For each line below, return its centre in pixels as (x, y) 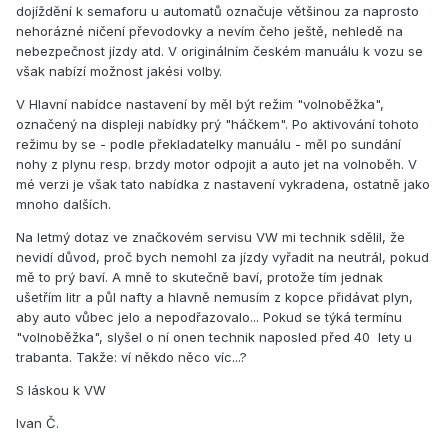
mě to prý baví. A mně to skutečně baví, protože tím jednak (199, 277)
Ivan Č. (37, 423)
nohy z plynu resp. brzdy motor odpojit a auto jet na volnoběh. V (216, 164)
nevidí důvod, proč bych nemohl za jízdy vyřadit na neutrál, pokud (222, 257)
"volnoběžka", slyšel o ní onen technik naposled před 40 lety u (214, 337)
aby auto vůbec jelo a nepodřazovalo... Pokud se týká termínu (209, 317)
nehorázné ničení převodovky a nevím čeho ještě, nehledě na (209, 31)
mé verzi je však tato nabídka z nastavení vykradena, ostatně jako (223, 184)
